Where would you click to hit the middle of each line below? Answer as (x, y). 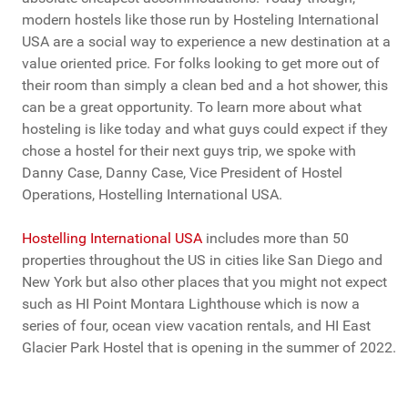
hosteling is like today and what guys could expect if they (205, 129)
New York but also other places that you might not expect (204, 282)
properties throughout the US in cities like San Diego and (202, 260)
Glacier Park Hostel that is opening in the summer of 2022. (209, 348)
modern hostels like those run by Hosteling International (200, 20)
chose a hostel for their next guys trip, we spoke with (189, 151)
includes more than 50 (275, 239)
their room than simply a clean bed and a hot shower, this (205, 86)
